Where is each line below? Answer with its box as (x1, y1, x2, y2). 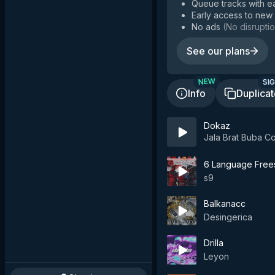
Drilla (204, 238, 223, 248)
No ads (192, 21, 220, 32)
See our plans (187, 45, 250, 57)
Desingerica (204, 212, 252, 222)
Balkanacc (204, 198, 246, 209)
